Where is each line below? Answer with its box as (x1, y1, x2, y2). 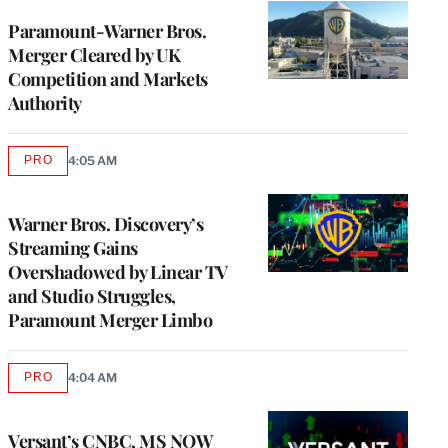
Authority (8, 90, 82, 115)
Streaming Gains (8, 235, 138, 260)
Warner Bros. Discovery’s (8, 211, 203, 236)
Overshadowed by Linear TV (8, 259, 228, 284)
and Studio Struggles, (8, 283, 176, 308)
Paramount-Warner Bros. (8, 18, 206, 43)
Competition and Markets (8, 66, 208, 91)
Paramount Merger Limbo (8, 307, 212, 332)
